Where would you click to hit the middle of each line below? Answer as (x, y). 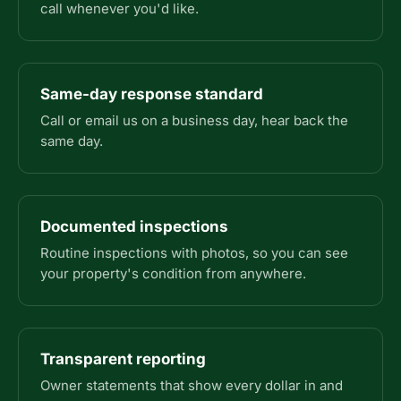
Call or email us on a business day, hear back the (194, 120)
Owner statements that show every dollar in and (192, 385)
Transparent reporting (123, 359)
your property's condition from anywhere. (173, 273)
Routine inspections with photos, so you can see (194, 253)
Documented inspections (134, 226)
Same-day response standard (152, 94)
